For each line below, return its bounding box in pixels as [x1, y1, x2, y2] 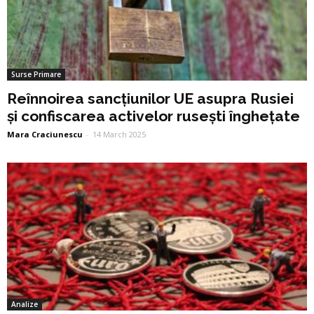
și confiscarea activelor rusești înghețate [7, 107, 300, 125]
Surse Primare [11, 69, 61, 79]
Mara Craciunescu [7, 128, 83, 139]
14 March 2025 [93, 128, 146, 139]
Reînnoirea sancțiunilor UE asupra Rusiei [7, 89, 294, 107]
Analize [11, 299, 38, 310]
